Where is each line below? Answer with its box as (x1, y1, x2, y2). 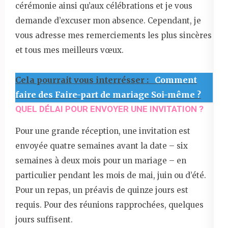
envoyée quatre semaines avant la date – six (15, 141, 188, 151)
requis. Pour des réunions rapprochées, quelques (15, 200, 204, 210)
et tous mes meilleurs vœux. (15, 45, 124, 55)
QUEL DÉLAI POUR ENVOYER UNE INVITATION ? (15, 104, 204, 115)
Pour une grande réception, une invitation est (15, 126, 190, 136)
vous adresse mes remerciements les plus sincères (15, 31, 212, 41)
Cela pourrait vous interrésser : (15, 75, 151, 85)
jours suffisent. (15, 215, 73, 225)
